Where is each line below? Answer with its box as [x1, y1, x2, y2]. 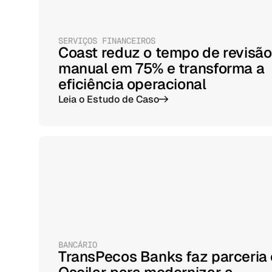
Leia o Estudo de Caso [58, 93, 159, 106]
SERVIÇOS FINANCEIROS [58, 35, 155, 46]
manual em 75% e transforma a [58, 59, 265, 78]
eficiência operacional [58, 75, 206, 93]
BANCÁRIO [58, 239, 97, 250]
